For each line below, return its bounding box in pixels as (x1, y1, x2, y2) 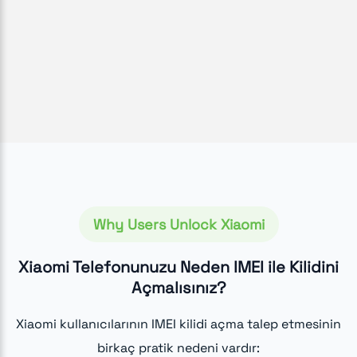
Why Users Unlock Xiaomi (92, 214, 265, 233)
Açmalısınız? (131, 277, 226, 298)
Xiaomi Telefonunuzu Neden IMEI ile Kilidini (18, 256, 339, 277)
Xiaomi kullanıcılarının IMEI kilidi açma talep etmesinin (16, 315, 341, 332)
